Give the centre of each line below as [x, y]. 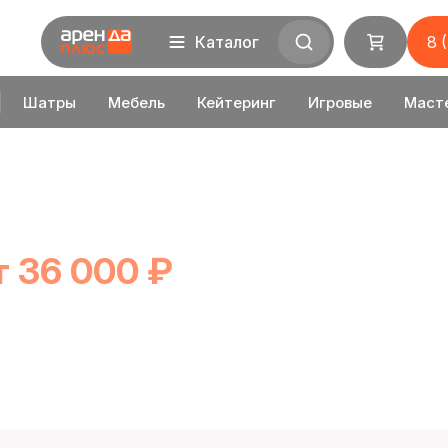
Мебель [136, 102]
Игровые [339, 102]
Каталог [226, 42]
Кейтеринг [236, 102]
